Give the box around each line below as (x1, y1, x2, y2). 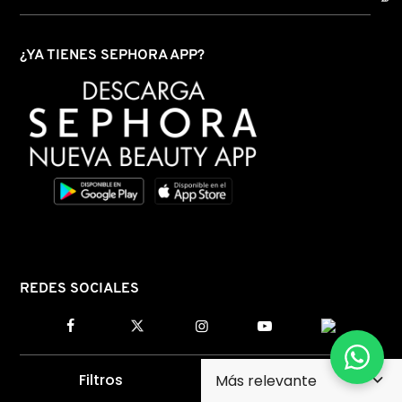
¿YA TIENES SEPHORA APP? (20, 48, 205, 64)
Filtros (78, 370, 123, 390)
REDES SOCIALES (20, 281, 139, 296)
